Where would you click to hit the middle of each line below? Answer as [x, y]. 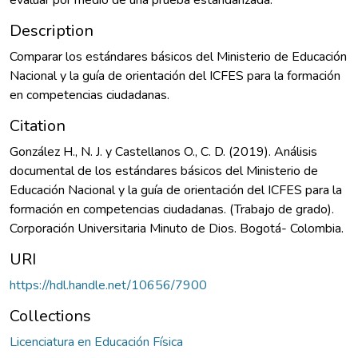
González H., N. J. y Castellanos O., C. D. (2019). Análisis [163, 151]
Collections [50, 316]
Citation [38, 125]
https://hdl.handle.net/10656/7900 [108, 285]
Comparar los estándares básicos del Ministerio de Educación [178, 56]
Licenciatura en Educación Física [96, 342]
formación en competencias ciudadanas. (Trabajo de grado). [172, 209]
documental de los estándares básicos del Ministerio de [164, 171]
